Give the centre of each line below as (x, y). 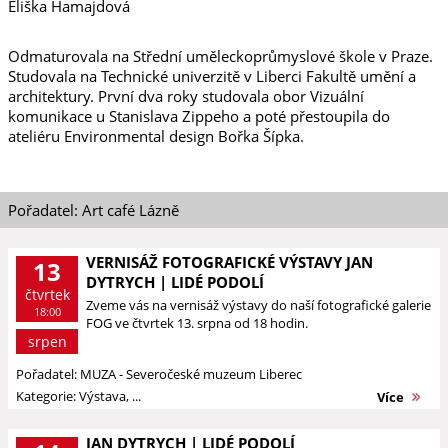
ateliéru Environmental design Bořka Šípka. (156, 136)
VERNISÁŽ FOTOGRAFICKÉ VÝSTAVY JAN (229, 262)
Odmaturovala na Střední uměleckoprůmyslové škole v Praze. (220, 56)
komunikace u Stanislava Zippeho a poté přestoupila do (199, 116)
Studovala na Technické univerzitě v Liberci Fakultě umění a (212, 76)
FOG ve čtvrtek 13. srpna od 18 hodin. (197, 323)
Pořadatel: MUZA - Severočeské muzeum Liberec (159, 374)
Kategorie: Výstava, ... (78, 396)
